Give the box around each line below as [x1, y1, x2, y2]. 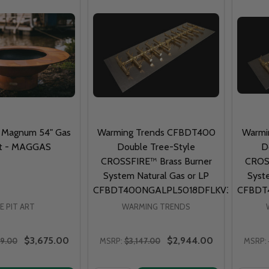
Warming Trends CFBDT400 [97, 126, 216, 138]
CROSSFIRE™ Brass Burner [100, 155, 212, 167]
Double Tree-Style [117, 141, 195, 153]
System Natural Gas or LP [103, 169, 209, 181]
